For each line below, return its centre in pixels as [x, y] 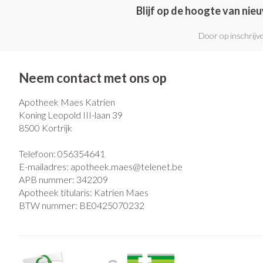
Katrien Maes [121, 192]
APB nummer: [48, 179]
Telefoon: [38, 154]
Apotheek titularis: [56, 192]
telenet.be [162, 166]
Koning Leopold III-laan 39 [71, 115]
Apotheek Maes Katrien [67, 102]
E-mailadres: [45, 166]
